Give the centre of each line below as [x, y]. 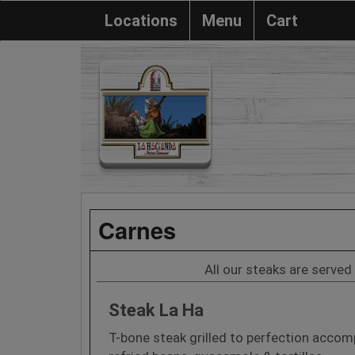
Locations [141, 21]
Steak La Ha [156, 310]
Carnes [137, 229]
